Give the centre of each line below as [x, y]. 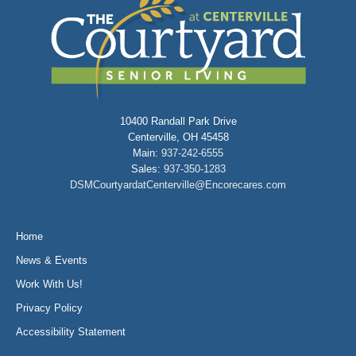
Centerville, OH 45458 [178, 137]
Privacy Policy [49, 308]
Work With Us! [49, 284]
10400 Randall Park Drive [178, 121]
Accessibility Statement [71, 331]
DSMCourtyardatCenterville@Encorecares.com [178, 184]
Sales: [147, 168]
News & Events [52, 260]
